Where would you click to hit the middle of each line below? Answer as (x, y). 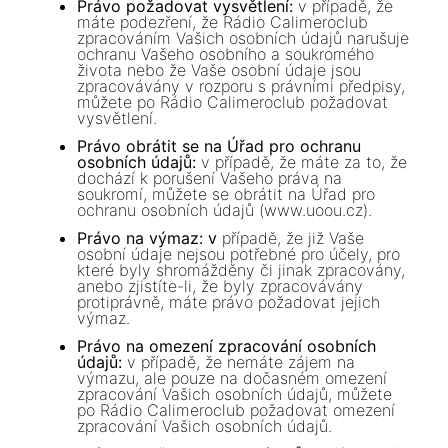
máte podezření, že (150, 22)
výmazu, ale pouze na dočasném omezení (232, 378)
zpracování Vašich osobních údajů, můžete (235, 394)
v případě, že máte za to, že (304, 162)
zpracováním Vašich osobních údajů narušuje (243, 38)
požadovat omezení (320, 410)
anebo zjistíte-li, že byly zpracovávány (220, 286)
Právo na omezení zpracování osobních (227, 346)
